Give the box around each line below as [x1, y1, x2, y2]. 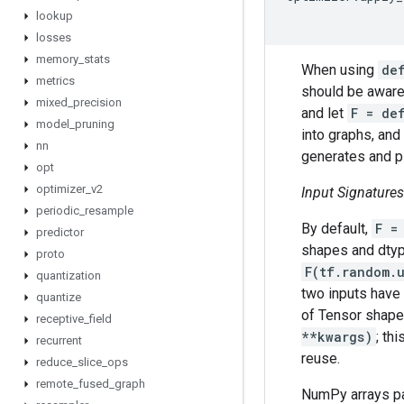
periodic [36, 204, 79, 217]
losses [36, 31, 71, 44]
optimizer [36, 182, 86, 196]
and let [301, 105, 347, 122]
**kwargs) [301, 328, 372, 345]
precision [73, 96, 122, 109]
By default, [301, 220, 372, 237]
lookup [36, 9, 73, 23]
